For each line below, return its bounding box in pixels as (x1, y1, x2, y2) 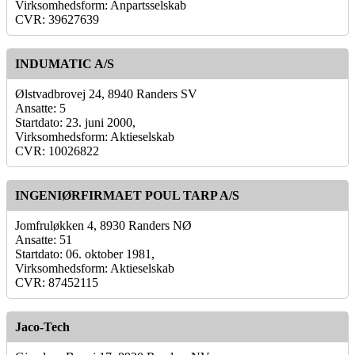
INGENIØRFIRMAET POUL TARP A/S (15, 188, 239, 202)
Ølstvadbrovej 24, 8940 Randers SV (15, 86, 197, 101)
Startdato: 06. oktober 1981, (15, 246, 155, 261)
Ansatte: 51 (15, 232, 72, 246)
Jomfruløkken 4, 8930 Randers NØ (15, 218, 192, 232)
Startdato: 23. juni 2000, (15, 115, 136, 129)
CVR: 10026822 (15, 143, 99, 158)
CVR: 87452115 (15, 275, 98, 289)
